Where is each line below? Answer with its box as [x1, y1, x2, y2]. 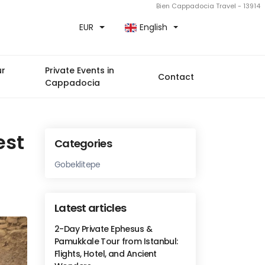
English [139, 21, 167, 33]
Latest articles [54, 201, 127, 215]
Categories [54, 136, 112, 151]
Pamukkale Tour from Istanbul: [54, 235, 178, 247]
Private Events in [44, 64, 114, 76]
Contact [158, 70, 194, 83]
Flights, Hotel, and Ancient [54, 248, 157, 260]
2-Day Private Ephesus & [54, 223, 153, 235]
